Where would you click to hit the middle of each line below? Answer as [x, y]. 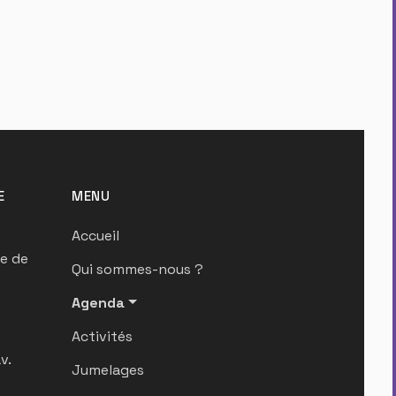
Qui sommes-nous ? [137, 270]
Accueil [95, 236]
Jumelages [108, 370]
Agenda [98, 303]
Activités [102, 337]
